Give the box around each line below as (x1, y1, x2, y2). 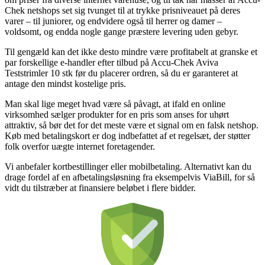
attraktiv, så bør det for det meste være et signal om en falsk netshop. (5, 119, 258, 130)
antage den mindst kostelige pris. (5, 78, 126, 89)
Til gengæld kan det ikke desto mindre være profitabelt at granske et (5, 46, 257, 57)
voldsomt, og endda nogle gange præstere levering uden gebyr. (5, 26, 238, 37)
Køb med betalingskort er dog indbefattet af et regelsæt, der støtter (5, 130, 250, 141)
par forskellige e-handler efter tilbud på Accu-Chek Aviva (5, 57, 218, 67)
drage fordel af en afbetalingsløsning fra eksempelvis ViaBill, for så (5, 172, 255, 182)
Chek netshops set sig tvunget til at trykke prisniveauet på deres (5, 5, 240, 15)
